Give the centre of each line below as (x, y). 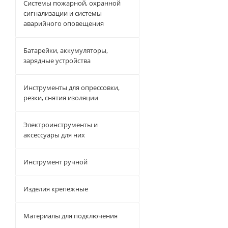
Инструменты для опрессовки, (72, 88)
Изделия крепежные (56, 189)
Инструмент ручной (55, 162)
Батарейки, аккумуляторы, (66, 50)
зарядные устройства (57, 61)
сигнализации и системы (63, 13)
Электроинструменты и (61, 125)
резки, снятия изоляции (61, 98)
